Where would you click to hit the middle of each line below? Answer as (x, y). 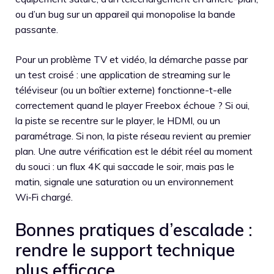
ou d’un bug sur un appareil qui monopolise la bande (125, 14)
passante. (37, 29)
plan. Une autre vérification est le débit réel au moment (134, 151)
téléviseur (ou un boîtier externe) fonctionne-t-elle (124, 90)
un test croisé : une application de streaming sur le (123, 74)
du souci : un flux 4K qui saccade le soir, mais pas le (125, 166)
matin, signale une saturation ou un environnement (124, 181)
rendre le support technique (125, 250)
